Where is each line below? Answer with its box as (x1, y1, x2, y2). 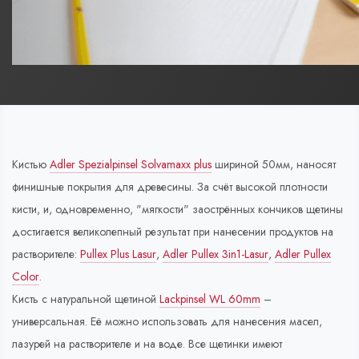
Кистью (12, 156, 50, 173)
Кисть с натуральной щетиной (12, 291, 159, 308)
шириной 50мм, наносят (212, 156, 336, 173)
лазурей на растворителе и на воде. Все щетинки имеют (12, 336, 282, 353)
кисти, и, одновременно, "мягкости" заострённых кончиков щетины (12, 201, 343, 218)
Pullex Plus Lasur (80, 246, 156, 263)
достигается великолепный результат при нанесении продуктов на (12, 224, 333, 240)
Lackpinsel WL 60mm (159, 291, 260, 308)
